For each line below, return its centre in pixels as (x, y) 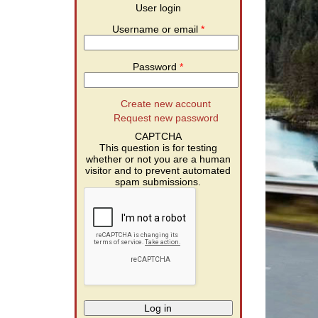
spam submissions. (158, 182)
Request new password (166, 117)
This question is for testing (158, 148)
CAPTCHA (158, 137)
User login (158, 7)
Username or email (156, 29)
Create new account (166, 103)
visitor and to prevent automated (158, 171)
